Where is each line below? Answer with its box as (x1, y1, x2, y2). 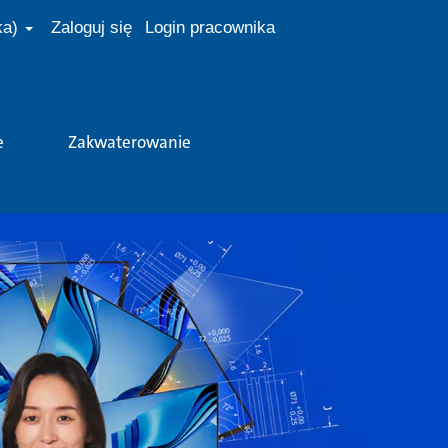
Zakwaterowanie (68, 131, 191, 153)
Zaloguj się (51, 18, 133, 37)
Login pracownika (145, 18, 275, 37)
